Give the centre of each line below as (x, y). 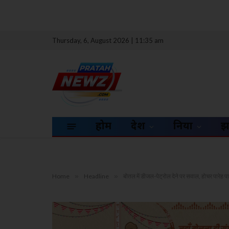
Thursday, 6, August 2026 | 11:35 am (108, 40)
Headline (96, 176)
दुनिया (183, 127)
